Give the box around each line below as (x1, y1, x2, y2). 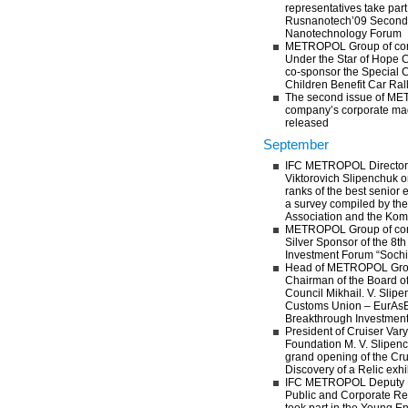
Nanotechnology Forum (285, 27, 402, 40)
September (263, 137, 329, 152)
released (285, 117, 329, 129)
